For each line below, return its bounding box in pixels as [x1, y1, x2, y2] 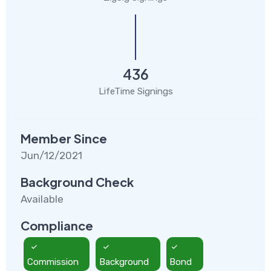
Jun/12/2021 [21, 149, 82, 162]
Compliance [21, 217, 93, 233]
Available [21, 192, 64, 205]
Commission [27, 256, 79, 267]
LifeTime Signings [98, 85, 173, 97]
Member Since [21, 130, 107, 146]
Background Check [21, 174, 134, 189]
